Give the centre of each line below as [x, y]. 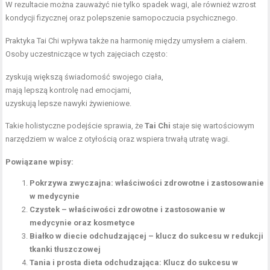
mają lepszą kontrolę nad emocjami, [69, 90]
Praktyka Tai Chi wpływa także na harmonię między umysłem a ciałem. [127, 40]
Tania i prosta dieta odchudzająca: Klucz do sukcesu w [134, 262]
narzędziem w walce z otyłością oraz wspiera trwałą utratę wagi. [118, 139]
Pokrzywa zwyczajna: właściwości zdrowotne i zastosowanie [147, 183]
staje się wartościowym [213, 125]
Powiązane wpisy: [40, 162]
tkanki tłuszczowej [65, 249]
